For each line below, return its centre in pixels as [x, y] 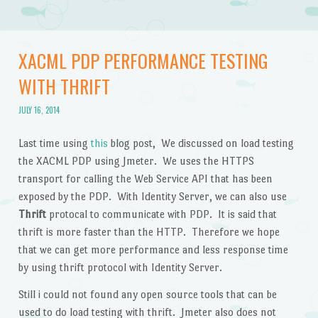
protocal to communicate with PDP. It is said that [161, 214]
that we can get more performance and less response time [153, 250]
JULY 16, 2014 [39, 110]
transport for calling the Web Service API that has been [145, 179]
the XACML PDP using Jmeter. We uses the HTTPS [136, 161]
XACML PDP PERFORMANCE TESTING [143, 61]
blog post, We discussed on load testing [201, 143]
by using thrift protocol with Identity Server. [120, 268]
